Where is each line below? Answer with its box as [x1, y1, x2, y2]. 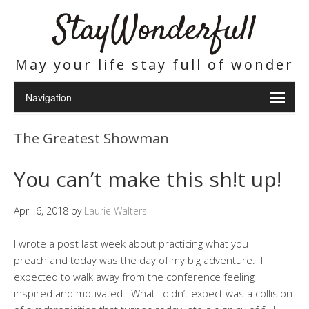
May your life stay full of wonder [15, 55, 294, 74]
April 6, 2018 [14, 204, 68, 217]
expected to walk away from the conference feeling [14, 270, 255, 283]
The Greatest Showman [14, 129, 169, 148]
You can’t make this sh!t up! [14, 165, 281, 193]
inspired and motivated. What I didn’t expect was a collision [14, 286, 292, 300]
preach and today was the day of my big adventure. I [14, 253, 263, 267]
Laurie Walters [84, 204, 147, 217]
